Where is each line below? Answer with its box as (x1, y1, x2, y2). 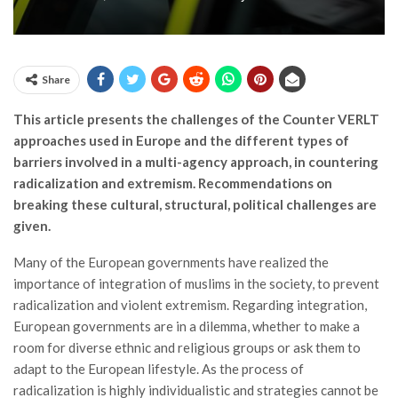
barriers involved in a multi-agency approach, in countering (13, 154, 378, 170)
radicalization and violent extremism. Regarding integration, (13, 297, 367, 313)
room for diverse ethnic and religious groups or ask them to (13, 339, 361, 355)
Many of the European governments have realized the (13, 254, 329, 270)
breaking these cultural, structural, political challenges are (13, 196, 377, 212)
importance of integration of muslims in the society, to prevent (13, 275, 379, 291)
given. (13, 218, 51, 234)
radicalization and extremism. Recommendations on (13, 175, 332, 191)
